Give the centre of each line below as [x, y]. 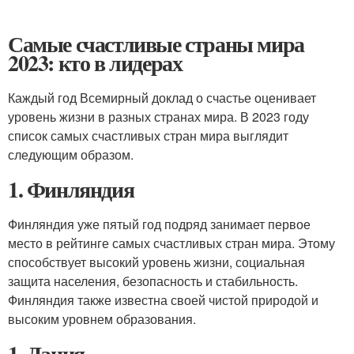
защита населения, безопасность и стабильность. [153, 281]
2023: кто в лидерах [95, 63]
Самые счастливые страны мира [156, 44]
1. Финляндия [71, 189]
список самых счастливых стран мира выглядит [148, 136]
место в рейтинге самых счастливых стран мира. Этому [171, 243]
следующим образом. [71, 154]
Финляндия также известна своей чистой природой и [163, 300]
